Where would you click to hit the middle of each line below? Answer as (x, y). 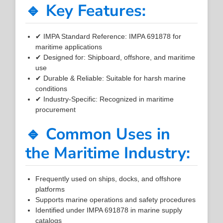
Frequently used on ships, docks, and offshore (109, 178)
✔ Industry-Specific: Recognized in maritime (105, 99)
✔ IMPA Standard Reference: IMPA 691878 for (109, 36)
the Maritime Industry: (108, 153)
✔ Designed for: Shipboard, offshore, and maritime (115, 57)
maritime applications (69, 47)
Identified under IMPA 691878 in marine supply (109, 210)
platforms (50, 189)
